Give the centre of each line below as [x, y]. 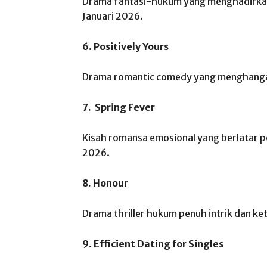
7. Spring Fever [119, 107]
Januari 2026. [113, 16]
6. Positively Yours [125, 46]
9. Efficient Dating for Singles [153, 244]
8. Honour [105, 183]
